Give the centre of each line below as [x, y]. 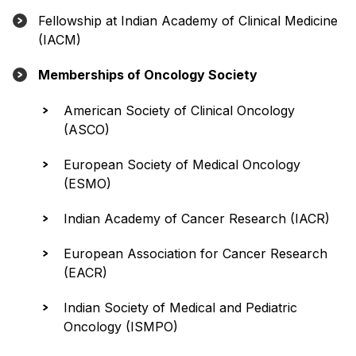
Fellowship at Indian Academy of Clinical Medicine [188, 20]
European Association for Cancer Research [195, 253]
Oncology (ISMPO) [121, 326]
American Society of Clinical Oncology [179, 110]
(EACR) [85, 272]
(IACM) [60, 39]
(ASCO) [87, 129]
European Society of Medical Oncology [182, 164]
